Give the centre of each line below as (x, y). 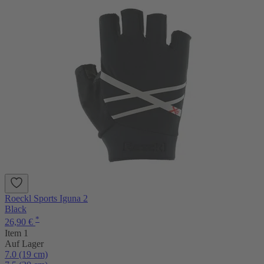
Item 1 (16, 233)
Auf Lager (24, 243)
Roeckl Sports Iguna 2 (46, 199)
